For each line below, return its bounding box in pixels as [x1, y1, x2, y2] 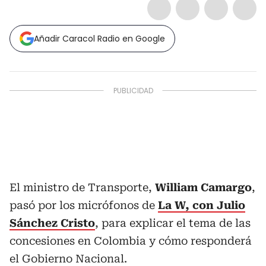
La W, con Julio [158, 199, 245, 212]
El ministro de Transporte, [9, 181, 155, 194]
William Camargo [155, 181, 252, 194]
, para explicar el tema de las [95, 217, 251, 230]
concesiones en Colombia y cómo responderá [9, 235, 252, 248]
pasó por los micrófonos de [9, 199, 158, 212]
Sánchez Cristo [9, 217, 95, 230]
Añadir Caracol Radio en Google [34, 33, 165, 45]
